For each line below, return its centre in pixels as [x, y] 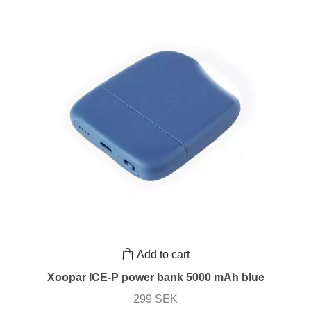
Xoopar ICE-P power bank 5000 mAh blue [155, 278]
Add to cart [163, 254]
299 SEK [155, 299]
